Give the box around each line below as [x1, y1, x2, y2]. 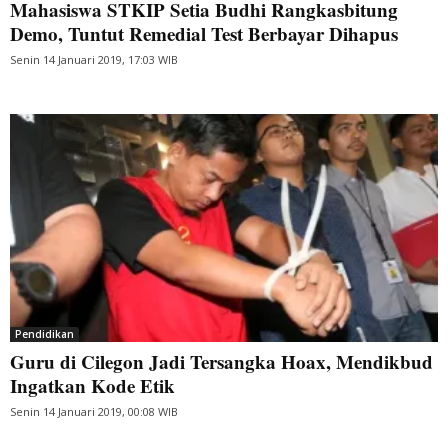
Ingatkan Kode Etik [10, 371, 175, 399]
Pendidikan [15, 326, 74, 341]
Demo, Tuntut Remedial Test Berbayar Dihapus [10, 19, 398, 47]
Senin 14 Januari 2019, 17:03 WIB [10, 51, 178, 67]
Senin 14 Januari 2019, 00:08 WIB [10, 403, 178, 419]
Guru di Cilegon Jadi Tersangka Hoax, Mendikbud [10, 347, 433, 375]
